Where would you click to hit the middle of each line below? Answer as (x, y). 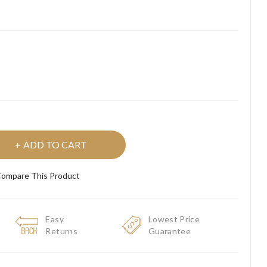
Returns (61, 231)
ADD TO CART (55, 145)
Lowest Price (174, 219)
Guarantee (170, 231)
